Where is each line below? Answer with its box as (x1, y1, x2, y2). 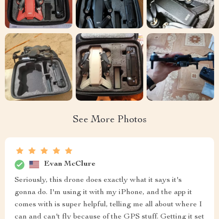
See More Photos (72, 115, 147, 125)
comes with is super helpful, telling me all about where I (15, 200, 202, 209)
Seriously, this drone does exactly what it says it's (15, 176, 182, 184)
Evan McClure (44, 160, 95, 169)
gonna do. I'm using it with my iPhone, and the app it (15, 188, 192, 197)
